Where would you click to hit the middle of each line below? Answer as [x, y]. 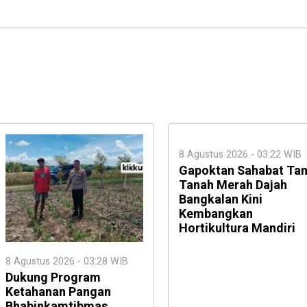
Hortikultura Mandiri [237, 229]
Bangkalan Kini [221, 200]
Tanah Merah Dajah [233, 185]
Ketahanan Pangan [58, 292]
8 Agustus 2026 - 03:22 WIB [240, 155]
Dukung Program [53, 278]
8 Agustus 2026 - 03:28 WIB [67, 261]
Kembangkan [216, 214]
